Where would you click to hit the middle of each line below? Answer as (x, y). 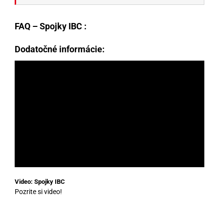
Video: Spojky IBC (40, 182)
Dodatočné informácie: (60, 49)
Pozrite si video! (38, 192)
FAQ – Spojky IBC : (51, 26)
